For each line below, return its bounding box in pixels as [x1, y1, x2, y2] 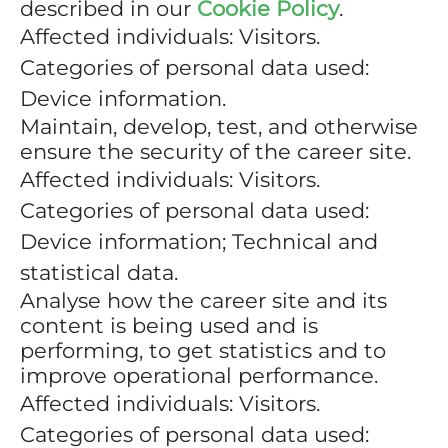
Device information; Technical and [20, 229, 378, 254]
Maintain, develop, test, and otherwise [20, 114, 418, 139]
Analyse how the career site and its [20, 288, 387, 313]
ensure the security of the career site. [20, 139, 411, 164]
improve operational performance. [20, 363, 378, 388]
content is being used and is [20, 313, 318, 338]
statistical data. [20, 260, 178, 285]
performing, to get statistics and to [20, 338, 386, 363]
